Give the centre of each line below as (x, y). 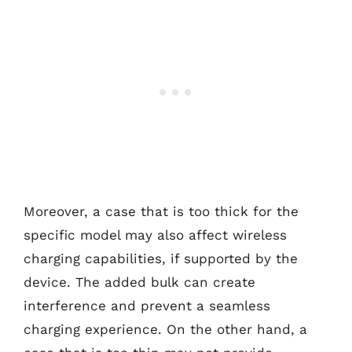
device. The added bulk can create (139, 282)
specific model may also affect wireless (155, 235)
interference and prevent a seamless (147, 306)
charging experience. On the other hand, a (165, 329)
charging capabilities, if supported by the (161, 258)
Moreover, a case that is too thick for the (161, 211)
